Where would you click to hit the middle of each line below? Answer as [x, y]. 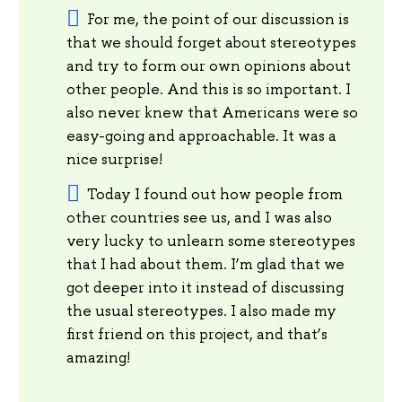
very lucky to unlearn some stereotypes [211, 241]
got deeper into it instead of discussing [205, 288]
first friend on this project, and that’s [197, 334]
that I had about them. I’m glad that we [205, 264]
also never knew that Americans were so [212, 113]
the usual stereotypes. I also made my [201, 311]
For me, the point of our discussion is [218, 19]
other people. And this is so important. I [209, 89]
